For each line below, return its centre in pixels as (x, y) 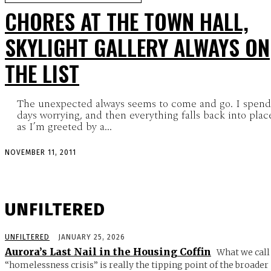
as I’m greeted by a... (64, 126)
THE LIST (42, 73)
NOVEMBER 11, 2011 (41, 152)
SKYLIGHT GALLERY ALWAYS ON (137, 47)
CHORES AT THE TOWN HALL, (127, 21)
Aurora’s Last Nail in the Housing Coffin (108, 251)
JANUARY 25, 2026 (92, 237)
